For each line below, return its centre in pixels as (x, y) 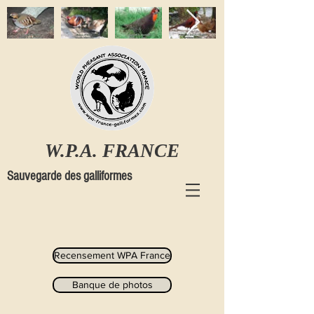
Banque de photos (112, 285)
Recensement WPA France (112, 255)
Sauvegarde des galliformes (69, 176)
